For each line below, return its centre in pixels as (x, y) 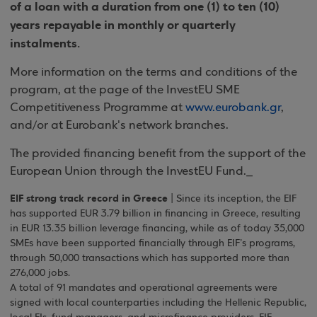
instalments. (45, 44)
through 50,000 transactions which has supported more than (150, 259)
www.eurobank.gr (233, 108)
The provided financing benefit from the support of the (158, 154)
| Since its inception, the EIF (232, 199)
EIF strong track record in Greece (89, 198)
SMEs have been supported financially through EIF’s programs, (152, 244)
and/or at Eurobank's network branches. (119, 126)
